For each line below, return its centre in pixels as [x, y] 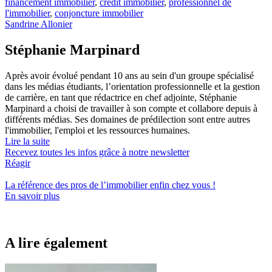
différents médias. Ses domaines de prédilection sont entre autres [127, 119]
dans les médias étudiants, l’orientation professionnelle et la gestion [132, 86]
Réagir [18, 163]
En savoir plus [32, 195]
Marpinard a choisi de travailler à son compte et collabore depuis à [131, 108]
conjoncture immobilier [99, 13]
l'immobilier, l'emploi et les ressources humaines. [97, 130]
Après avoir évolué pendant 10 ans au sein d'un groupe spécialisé [129, 75]
